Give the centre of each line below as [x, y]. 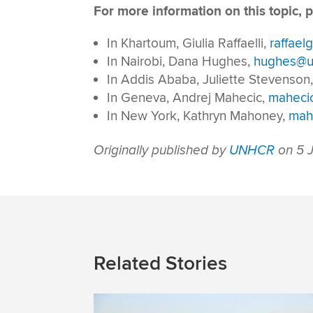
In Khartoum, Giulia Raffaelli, [189, 43]
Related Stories [161, 263]
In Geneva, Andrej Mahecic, [188, 98]
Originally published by [162, 150]
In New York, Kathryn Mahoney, [198, 116]
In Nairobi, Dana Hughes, [181, 61]
